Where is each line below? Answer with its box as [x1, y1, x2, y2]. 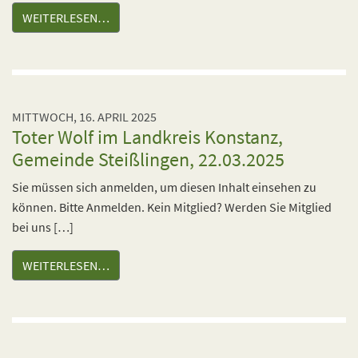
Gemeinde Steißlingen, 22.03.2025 [12, 147, 284, 172]
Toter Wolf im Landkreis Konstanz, [12, 125, 283, 149]
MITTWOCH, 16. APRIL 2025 [12, 109, 157, 125]
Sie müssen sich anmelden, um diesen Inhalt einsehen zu [12, 179, 316, 195]
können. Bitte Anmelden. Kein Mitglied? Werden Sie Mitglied [12, 199, 332, 215]
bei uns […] [12, 219, 74, 235]
